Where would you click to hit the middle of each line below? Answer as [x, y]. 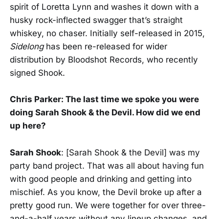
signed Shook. [37, 73]
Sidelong [28, 47]
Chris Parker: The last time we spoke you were [104, 99]
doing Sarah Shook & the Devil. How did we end [105, 113]
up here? [28, 126]
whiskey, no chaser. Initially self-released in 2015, [107, 33]
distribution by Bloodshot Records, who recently [104, 60]
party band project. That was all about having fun [107, 165]
